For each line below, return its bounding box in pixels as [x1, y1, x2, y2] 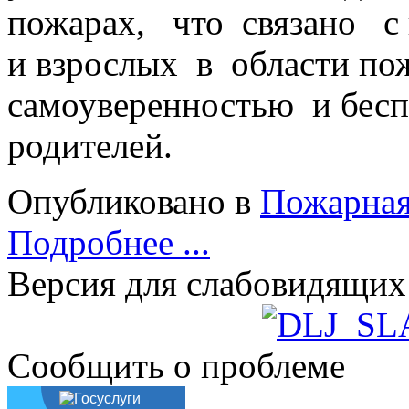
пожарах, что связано [7, 2, 383, 42]
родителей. [7, 125, 173, 165]
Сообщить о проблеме [7, 345, 345, 385]
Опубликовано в [7, 181, 251, 221]
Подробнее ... [7, 222, 210, 262]
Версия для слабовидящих [7, 263, 406, 303]
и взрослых [7, 43, 187, 83]
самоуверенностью [7, 84, 312, 124]
